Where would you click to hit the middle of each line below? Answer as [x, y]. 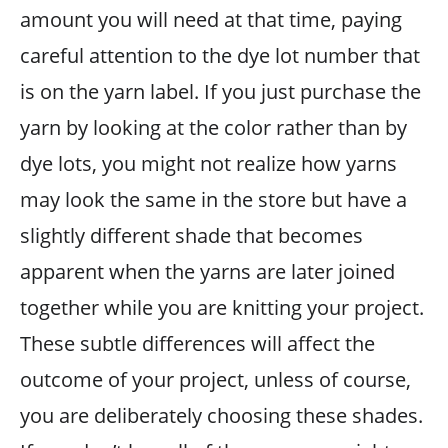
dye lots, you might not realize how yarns [208, 163]
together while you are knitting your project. [222, 307]
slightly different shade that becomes [191, 235]
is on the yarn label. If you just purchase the [220, 91]
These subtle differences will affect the [197, 343]
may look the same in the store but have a [213, 199]
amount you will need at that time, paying [211, 19]
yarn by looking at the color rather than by [213, 127]
